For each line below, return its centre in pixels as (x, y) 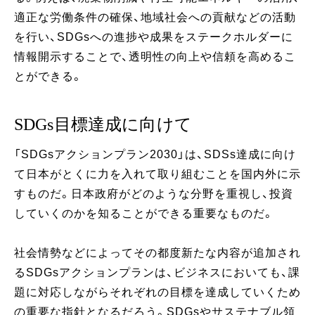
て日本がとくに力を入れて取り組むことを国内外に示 (157, 174)
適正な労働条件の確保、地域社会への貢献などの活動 (155, 17)
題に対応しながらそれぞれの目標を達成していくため (157, 292)
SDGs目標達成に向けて (103, 124)
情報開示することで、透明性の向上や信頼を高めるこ (155, 56)
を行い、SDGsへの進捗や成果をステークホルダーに (154, 37)
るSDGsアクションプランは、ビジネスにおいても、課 (157, 272)
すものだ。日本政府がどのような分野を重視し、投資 (154, 193)
